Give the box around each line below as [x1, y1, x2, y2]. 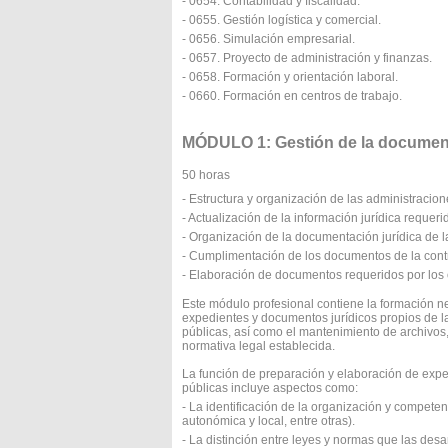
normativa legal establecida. [182, 339, 335, 353]
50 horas [182, 168, 230, 182]
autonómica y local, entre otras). [182, 414, 355, 428]
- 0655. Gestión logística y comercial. [182, 13, 381, 27]
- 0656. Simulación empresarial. [182, 32, 355, 46]
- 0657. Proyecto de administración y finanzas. [182, 51, 432, 65]
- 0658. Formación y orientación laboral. [182, 70, 398, 84]
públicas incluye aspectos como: [182, 381, 358, 395]
